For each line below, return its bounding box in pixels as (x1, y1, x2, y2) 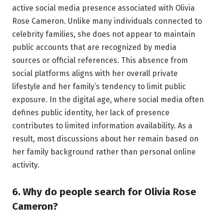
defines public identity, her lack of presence (12, 108, 170, 117)
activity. (12, 160, 39, 170)
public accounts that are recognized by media (12, 42, 176, 52)
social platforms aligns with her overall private (12, 68, 178, 78)
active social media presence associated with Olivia (12, 3, 195, 13)
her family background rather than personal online (12, 147, 196, 156)
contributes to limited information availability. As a (12, 121, 192, 130)
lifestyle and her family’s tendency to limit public (12, 81, 186, 91)
